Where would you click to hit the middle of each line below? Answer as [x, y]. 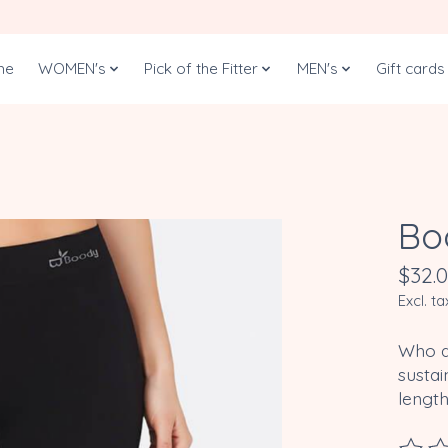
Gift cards [411, 69]
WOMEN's [71, 69]
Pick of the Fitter [201, 69]
